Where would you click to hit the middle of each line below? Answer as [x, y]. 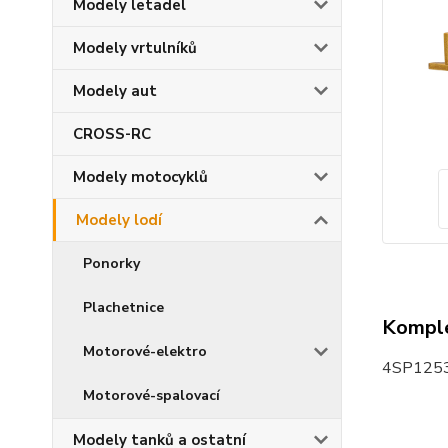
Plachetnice [123, 307]
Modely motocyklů [140, 177]
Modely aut [115, 91]
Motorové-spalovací [151, 395]
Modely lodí [119, 220]
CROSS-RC [112, 134]
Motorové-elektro [145, 351]
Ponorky [111, 263]
